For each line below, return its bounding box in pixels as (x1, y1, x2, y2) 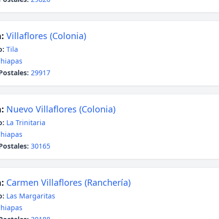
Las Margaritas (6, 191, 55, 200)
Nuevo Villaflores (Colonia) (6, 103, 115, 115)
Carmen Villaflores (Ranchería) (6, 176, 131, 188)
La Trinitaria (6, 118, 45, 127)
